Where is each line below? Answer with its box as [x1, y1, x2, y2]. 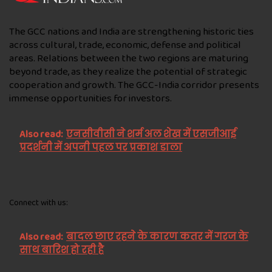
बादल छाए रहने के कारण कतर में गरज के [66, 229, 248, 244]
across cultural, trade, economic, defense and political [9, 37, 241, 53]
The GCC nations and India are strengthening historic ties [9, 24, 254, 39]
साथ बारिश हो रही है [19, 243, 104, 257]
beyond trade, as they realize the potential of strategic [9, 64, 247, 80]
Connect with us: [9, 196, 68, 209]
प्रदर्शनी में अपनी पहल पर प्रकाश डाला [19, 140, 182, 155]
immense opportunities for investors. [9, 90, 172, 106]
